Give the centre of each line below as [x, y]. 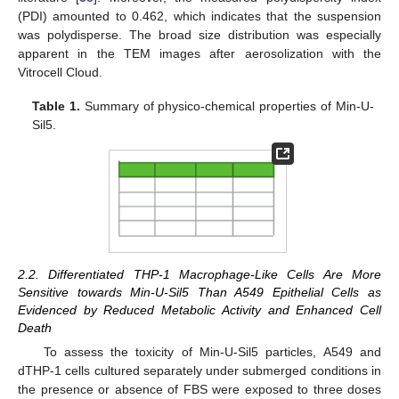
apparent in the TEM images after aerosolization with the [199, 54]
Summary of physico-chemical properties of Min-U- [227, 106]
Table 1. [57, 106]
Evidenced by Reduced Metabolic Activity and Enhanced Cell [199, 310]
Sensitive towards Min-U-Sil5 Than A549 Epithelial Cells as [199, 293]
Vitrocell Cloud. [60, 73]
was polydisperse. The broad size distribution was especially [199, 35]
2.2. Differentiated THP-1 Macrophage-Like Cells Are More [199, 275]
